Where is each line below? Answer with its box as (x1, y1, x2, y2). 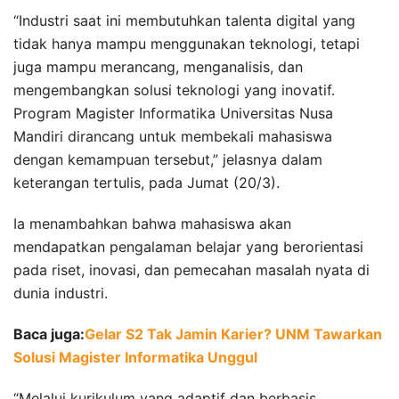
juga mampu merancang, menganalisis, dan (13, 57, 303, 76)
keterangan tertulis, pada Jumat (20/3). (13, 173, 280, 191)
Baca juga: (13, 324, 85, 343)
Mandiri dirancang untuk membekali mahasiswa (13, 126, 332, 145)
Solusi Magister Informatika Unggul (13, 347, 257, 366)
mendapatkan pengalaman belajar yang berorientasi (13, 237, 363, 256)
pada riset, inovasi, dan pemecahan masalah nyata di (13, 260, 370, 279)
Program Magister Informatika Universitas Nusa (13, 103, 333, 122)
